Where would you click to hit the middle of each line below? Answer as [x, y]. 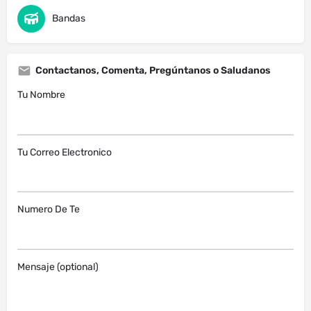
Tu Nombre [41, 95]
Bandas [69, 19]
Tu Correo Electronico [65, 152]
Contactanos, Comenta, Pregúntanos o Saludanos [153, 71]
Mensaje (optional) [58, 267]
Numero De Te [49, 210]
